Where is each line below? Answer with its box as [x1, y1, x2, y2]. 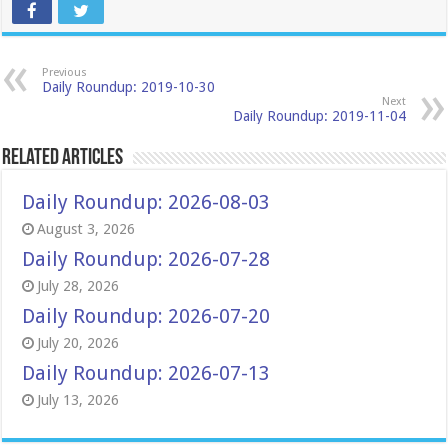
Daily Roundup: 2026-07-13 [22, 361, 271, 385]
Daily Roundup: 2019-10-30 [42, 79, 216, 95]
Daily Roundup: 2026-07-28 [22, 247, 271, 271]
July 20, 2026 [37, 335, 120, 351]
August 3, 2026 [37, 221, 136, 237]
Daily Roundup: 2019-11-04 [232, 108, 406, 124]
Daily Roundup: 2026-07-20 [22, 304, 271, 328]
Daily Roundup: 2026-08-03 [22, 190, 271, 214]
